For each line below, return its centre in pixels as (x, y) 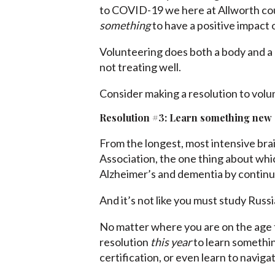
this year (171, 242)
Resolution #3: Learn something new (186, 118)
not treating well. (140, 67)
